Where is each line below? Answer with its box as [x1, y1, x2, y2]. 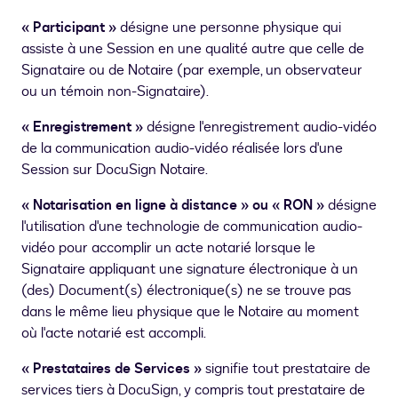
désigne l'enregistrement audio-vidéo [147, 117, 377, 138]
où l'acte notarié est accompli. [21, 323, 206, 344]
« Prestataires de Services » [21, 359, 205, 379]
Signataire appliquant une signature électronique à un [21, 259, 358, 280]
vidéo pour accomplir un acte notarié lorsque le [21, 238, 315, 259]
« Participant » [21, 18, 120, 38]
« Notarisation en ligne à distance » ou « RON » [21, 195, 328, 216]
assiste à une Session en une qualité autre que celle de [21, 39, 364, 60]
